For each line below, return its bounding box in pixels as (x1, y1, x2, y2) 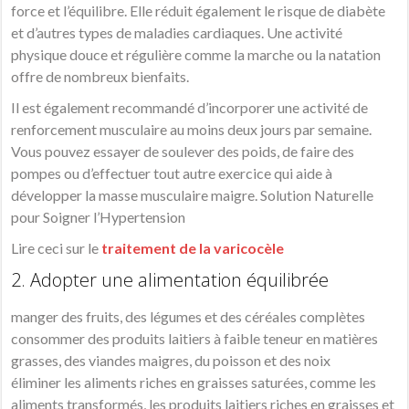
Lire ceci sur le (11, 239, 102, 257)
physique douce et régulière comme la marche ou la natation (11, 46, 382, 64)
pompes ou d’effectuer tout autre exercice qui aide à (11, 164, 333, 183)
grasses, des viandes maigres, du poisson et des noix (11, 351, 331, 370)
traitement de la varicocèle (101, 239, 285, 257)
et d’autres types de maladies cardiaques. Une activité (11, 24, 343, 42)
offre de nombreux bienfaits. (11, 68, 190, 86)
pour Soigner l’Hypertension (11, 208, 186, 226)
